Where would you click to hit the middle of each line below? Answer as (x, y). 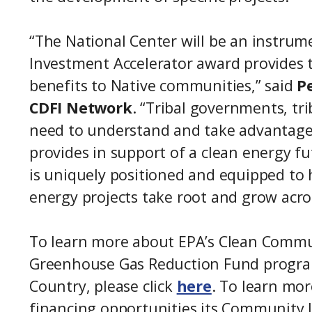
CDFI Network (81, 108)
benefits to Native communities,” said (163, 86)
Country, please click (103, 286)
